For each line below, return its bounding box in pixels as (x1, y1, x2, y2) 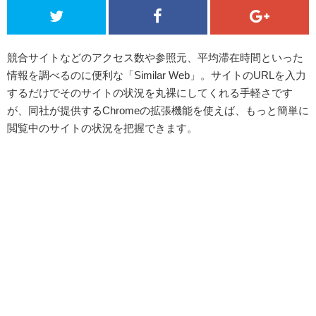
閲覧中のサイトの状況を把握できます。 (7, 122, 197, 134)
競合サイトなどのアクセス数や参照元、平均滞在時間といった (7, 51, 303, 63)
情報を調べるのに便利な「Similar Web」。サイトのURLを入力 (7, 69, 306, 81)
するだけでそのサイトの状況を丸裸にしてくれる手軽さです (7, 87, 293, 99)
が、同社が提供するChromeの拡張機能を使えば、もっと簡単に (7, 104, 309, 116)
